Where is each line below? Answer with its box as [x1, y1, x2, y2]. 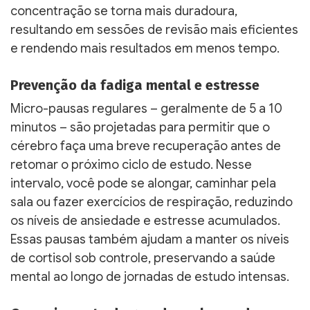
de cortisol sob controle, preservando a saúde [10, 250, 275, 266]
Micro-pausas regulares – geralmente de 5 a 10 [10, 100, 282, 116]
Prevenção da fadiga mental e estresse [10, 76, 259, 93]
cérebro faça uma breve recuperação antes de [10, 138, 281, 154]
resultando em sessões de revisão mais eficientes [10, 21, 298, 37]
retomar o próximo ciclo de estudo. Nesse [10, 156, 252, 172]
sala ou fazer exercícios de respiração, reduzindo [10, 194, 293, 210]
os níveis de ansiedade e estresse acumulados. [10, 212, 280, 228]
